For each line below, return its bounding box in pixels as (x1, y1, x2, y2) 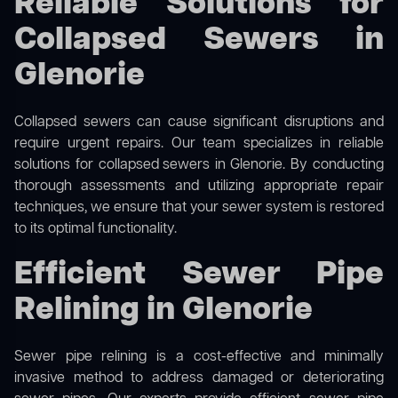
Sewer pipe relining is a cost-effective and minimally (14, 347, 384, 368)
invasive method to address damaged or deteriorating (14, 369, 384, 389)
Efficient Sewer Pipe (14, 253, 384, 298)
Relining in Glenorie (14, 289, 313, 333)
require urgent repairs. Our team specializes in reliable (14, 134, 384, 155)
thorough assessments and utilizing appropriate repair (14, 177, 384, 197)
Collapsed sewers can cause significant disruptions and (14, 113, 384, 133)
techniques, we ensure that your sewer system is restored (14, 198, 384, 219)
